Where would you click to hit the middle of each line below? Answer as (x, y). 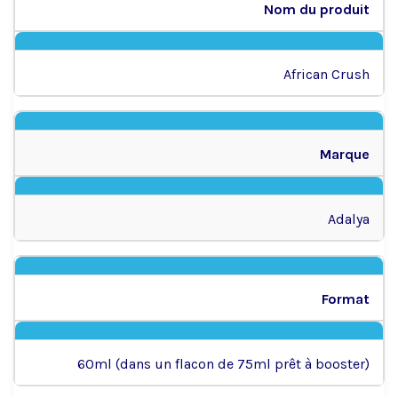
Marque (345, 154)
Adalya (349, 219)
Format (346, 298)
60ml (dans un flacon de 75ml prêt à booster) (223, 363)
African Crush (326, 74)
